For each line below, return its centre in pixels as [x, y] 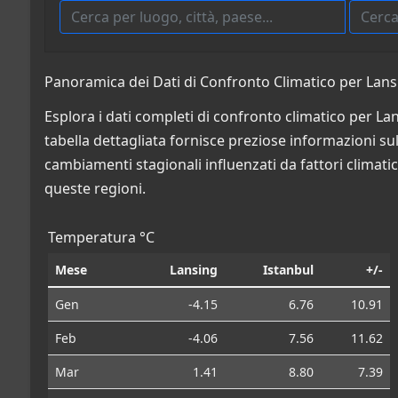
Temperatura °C [101, 237]
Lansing [194, 269]
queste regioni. [95, 188]
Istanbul [288, 269]
